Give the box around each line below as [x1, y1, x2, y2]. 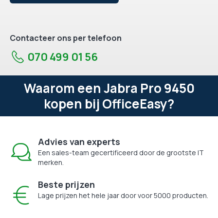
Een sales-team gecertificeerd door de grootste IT [38, 147, 204, 157]
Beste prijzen [38, 178, 95, 190]
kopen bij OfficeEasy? [44, 94, 174, 112]
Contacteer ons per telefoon [10, 32, 122, 43]
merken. [38, 157, 64, 167]
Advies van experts [38, 135, 120, 147]
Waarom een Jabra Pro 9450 [23, 79, 195, 97]
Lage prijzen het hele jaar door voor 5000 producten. [38, 190, 208, 200]
